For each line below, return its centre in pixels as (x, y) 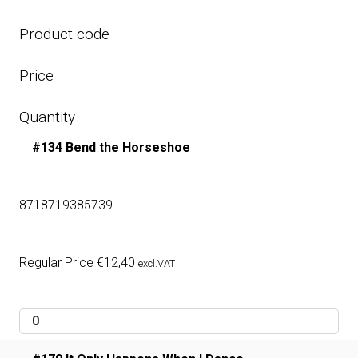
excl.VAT (157, 264)
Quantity (47, 117)
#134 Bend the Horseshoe (111, 148)
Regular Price (58, 263)
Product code (64, 34)
